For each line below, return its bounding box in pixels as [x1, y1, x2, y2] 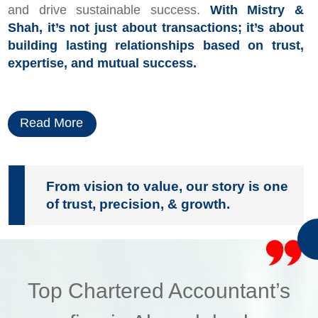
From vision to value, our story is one [46, 179, 288, 194]
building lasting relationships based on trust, [8, 38, 304, 53]
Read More [20, 116, 83, 131]
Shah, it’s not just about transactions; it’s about [8, 21, 304, 35]
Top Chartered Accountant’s [28, 279, 290, 303]
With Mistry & [200, 3, 304, 18]
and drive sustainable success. [8, 3, 200, 18]
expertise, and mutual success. [8, 56, 197, 71]
